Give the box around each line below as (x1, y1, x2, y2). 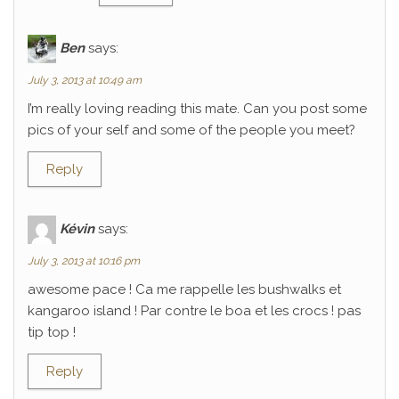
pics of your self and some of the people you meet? (28, 122, 355, 138)
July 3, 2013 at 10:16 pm (28, 255, 140, 267)
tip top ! (28, 324, 76, 340)
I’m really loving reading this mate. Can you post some (28, 101, 367, 117)
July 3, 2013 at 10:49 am (28, 74, 142, 86)
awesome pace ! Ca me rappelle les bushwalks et (28, 281, 341, 297)
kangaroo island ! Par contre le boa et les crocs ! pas (28, 303, 361, 319)
